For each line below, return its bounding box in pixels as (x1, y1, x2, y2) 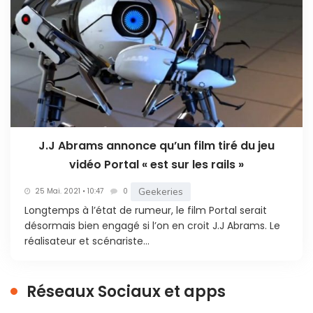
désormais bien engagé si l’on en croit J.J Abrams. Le (24, 218, 280, 233)
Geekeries (138, 184, 183, 198)
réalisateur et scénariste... (24, 233, 150, 248)
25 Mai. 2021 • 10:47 (35, 186, 103, 197)
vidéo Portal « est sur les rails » (69, 156, 244, 173)
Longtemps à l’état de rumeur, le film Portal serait (24, 203, 267, 217)
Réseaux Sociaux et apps (27, 280, 226, 303)
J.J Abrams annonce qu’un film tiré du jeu (38, 137, 275, 154)
